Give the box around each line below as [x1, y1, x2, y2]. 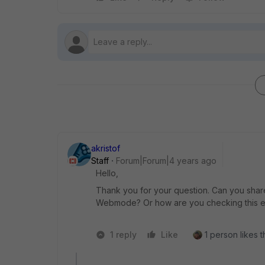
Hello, [96, 168, 118, 178]
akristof [91, 143, 120, 153]
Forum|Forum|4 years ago [116, 156, 216, 166]
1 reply [110, 230, 137, 240]
